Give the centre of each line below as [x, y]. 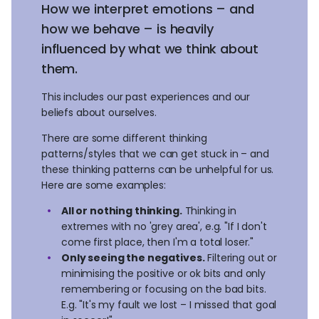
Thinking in [209, 210]
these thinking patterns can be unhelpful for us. [158, 169]
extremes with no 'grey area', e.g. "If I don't [164, 226]
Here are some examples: [104, 185]
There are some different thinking [124, 138]
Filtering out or [241, 257]
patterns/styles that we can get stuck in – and [155, 153]
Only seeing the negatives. [133, 257]
